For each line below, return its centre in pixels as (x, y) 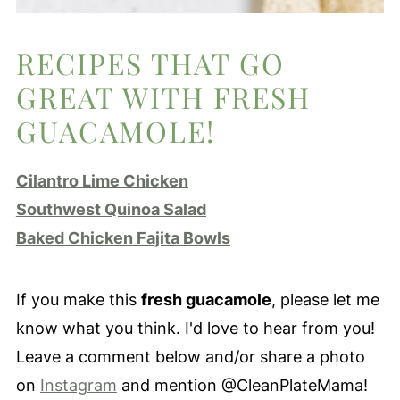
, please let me (325, 299)
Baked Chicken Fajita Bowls (123, 237)
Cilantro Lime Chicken (102, 180)
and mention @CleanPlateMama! (242, 385)
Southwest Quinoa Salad (111, 209)
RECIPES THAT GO (150, 62)
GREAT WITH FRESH (163, 96)
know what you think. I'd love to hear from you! (195, 328)
